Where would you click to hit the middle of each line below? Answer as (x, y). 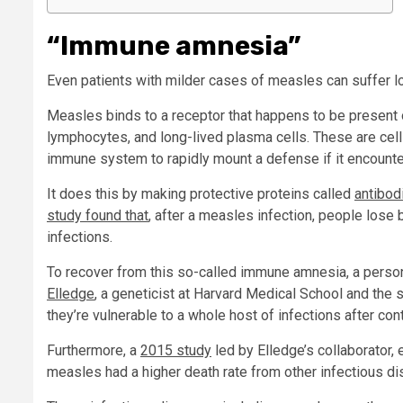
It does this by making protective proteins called (201, 194)
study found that (98, 216)
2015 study (176, 351)
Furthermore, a (94, 351)
